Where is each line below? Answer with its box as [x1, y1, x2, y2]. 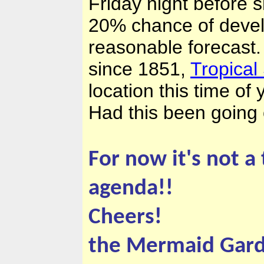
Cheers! [88, 206, 162, 230]
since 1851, [88, 58, 190, 80]
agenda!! [88, 177, 173, 201]
